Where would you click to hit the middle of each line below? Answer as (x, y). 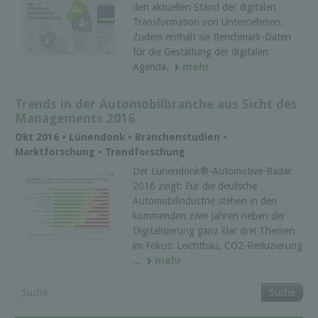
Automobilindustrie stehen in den (205, 201)
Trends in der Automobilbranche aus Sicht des (156, 104)
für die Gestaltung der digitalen (201, 52)
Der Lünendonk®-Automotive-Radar (212, 171)
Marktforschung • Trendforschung (100, 152)
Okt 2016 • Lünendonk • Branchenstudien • (121, 137)
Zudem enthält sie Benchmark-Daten (212, 37)
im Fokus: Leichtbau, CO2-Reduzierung (218, 246)
